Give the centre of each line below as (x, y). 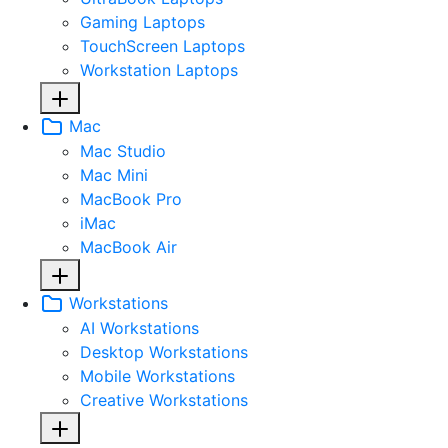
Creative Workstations (164, 400)
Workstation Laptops (159, 69)
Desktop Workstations (164, 352)
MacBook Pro (131, 199)
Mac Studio (123, 151)
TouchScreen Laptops (162, 45)
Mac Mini (114, 175)
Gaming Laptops (142, 21)
